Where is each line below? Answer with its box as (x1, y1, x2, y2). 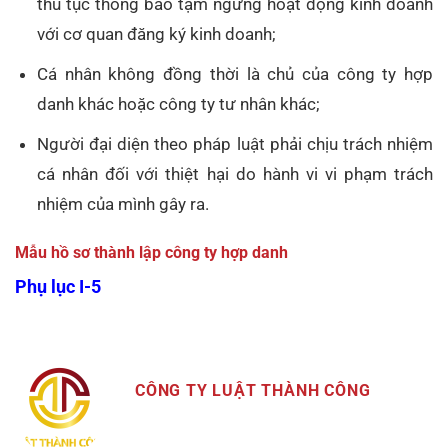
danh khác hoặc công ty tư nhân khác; (37, 93, 321, 114)
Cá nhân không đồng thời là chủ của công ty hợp (37, 63, 433, 84)
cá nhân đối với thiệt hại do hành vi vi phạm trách (37, 164, 433, 185)
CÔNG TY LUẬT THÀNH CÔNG (135, 380, 371, 400)
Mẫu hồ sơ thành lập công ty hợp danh (15, 242, 288, 262)
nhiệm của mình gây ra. (37, 194, 210, 215)
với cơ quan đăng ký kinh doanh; (37, 23, 277, 44)
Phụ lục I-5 (15, 275, 101, 297)
